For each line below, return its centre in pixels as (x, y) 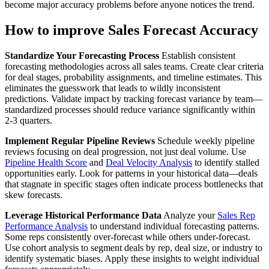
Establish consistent (197, 56)
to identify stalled (226, 163)
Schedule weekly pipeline (205, 141)
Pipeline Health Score (46, 163)
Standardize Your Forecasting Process (82, 56)
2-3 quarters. (29, 121)
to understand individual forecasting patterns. (174, 226)
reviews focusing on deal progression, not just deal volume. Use (125, 152)
